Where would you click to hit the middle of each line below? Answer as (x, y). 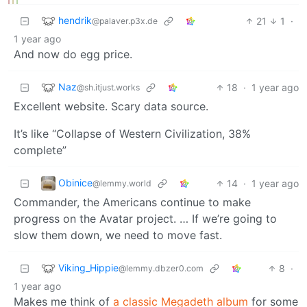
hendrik (75, 20)
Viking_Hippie (88, 267)
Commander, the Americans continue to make (132, 202)
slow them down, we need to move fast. (118, 235)
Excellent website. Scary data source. (111, 106)
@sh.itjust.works (108, 87)
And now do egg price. (73, 54)
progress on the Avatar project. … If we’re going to (145, 218)
